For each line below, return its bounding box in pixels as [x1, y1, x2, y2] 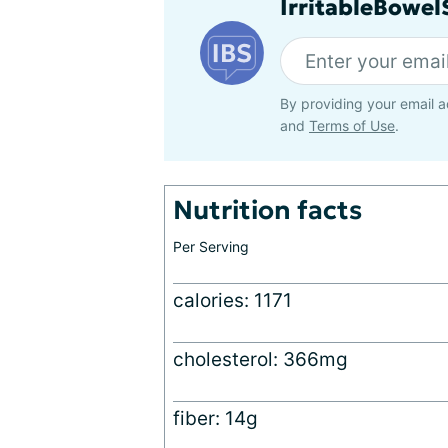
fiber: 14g [173, 407, 258, 431]
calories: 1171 [173, 289, 292, 313]
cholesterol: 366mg [173, 348, 348, 372]
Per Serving [173, 238, 249, 256]
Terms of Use [309, 117, 395, 135]
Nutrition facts [173, 194, 362, 227]
